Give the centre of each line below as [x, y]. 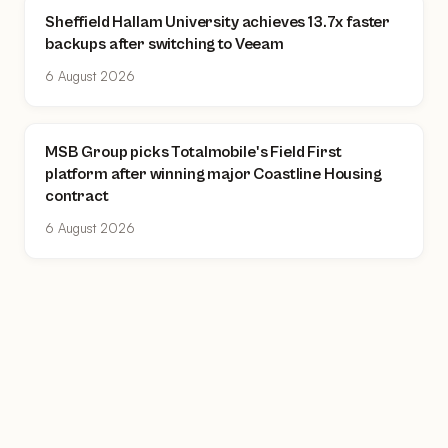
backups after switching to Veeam [164, 44]
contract [77, 196]
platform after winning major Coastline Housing [213, 174]
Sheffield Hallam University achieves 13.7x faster [218, 22]
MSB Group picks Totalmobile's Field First [193, 152]
